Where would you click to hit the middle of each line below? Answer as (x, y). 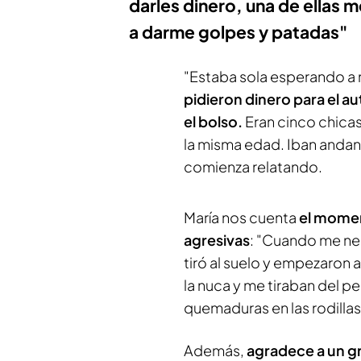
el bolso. (214, 121)
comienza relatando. (253, 166)
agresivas (217, 240)
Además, (214, 350)
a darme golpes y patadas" (238, 32)
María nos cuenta (241, 217)
